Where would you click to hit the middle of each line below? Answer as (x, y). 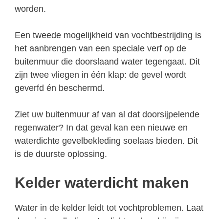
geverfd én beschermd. (60, 88)
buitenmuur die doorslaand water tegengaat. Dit (107, 61)
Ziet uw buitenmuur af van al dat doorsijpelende (107, 114)
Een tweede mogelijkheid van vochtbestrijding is (108, 35)
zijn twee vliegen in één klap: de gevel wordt (100, 75)
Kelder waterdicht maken (102, 182)
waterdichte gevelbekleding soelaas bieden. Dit (106, 141)
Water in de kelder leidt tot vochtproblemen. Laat (109, 208)
